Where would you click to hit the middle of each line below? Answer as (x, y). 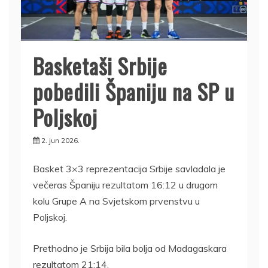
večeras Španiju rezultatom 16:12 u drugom (125, 185)
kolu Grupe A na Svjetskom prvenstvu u (116, 201)
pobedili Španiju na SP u (134, 91)
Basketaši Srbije (100, 65)
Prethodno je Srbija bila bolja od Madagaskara (130, 248)
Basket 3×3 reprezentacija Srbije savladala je (129, 168)
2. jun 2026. (60, 140)
